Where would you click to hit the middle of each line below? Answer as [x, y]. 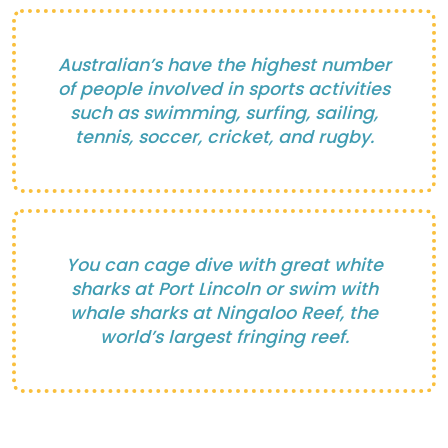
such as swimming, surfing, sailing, [224, 112]
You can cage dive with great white [224, 264]
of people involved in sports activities [224, 88]
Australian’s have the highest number [224, 64]
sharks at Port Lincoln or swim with [224, 288]
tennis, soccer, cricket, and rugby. [224, 136]
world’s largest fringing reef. [224, 336]
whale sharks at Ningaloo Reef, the [224, 312]
